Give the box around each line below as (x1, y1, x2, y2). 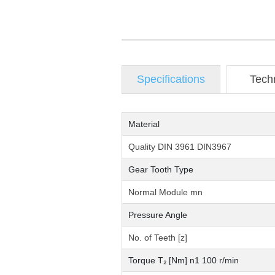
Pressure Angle (128, 209, 187, 220)
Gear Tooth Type (128, 164, 193, 174)
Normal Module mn (128, 187, 203, 197)
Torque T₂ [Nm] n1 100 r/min (128, 255, 239, 265)
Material (128, 118, 160, 129)
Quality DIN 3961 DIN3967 (128, 141, 231, 152)
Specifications (137, 72, 205, 85)
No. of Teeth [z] (128, 232, 187, 242)
